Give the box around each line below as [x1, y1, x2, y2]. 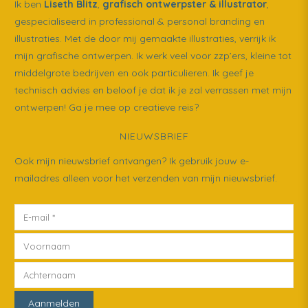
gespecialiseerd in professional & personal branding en [14, 15, 265, 28]
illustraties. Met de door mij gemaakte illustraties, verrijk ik [14, 32, 276, 45]
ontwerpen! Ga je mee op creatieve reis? [14, 101, 199, 114]
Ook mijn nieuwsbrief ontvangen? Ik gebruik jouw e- [14, 155, 249, 168]
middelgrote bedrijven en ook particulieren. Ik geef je [14, 67, 254, 80]
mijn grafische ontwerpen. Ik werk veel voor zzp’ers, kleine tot [14, 49, 291, 63]
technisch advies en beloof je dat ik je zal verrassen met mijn [14, 84, 291, 97]
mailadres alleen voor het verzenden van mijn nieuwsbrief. [14, 172, 277, 185]
